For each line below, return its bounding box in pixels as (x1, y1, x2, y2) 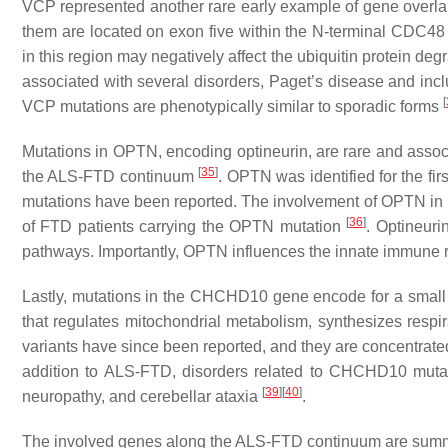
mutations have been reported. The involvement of (22, 193, 381, 210)
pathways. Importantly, (22, 243, 183, 260)
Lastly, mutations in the (22, 288, 190, 305)
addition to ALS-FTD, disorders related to (22, 363, 329, 380)
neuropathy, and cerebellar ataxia (22, 388, 262, 405)
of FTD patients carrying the (22, 218, 230, 235)
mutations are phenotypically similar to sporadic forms (56, 98, 443, 115)
